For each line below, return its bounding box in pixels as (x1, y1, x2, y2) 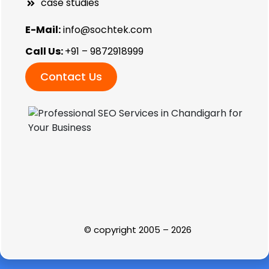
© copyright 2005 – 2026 (83, 223, 192, 237)
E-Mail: (25, 23, 61, 37)
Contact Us (40, 69, 102, 85)
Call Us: (25, 44, 65, 59)
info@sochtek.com (63, 23, 152, 37)
